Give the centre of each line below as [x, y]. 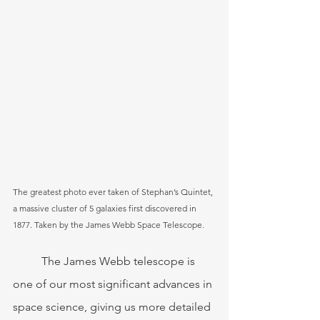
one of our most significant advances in [114, 284]
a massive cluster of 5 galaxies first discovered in [106, 209]
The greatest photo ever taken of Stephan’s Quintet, [114, 192]
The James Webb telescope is [27, 261]
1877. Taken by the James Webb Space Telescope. [109, 225]
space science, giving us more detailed [113, 307]
